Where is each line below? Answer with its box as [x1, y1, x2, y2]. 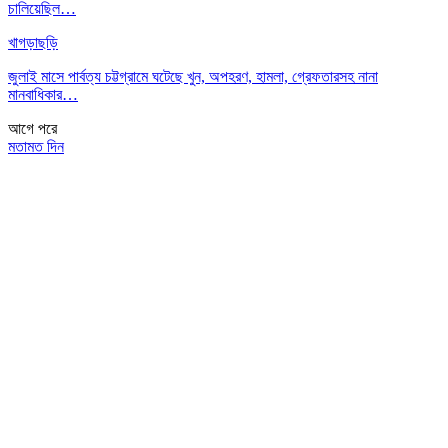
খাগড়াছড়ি [8, 34, 58, 52]
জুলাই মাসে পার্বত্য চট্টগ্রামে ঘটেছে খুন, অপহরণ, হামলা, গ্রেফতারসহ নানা [8, 68, 378, 86]
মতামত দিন [8, 138, 64, 156]
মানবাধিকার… [8, 86, 78, 104]
